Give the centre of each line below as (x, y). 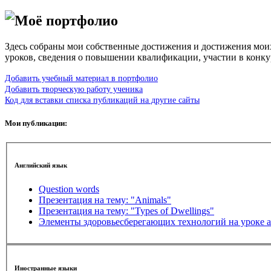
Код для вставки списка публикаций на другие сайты (102, 100)
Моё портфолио (66, 21)
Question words (69, 189)
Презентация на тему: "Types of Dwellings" (126, 211)
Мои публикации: (36, 123)
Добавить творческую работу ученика (74, 89)
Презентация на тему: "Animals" (105, 200)
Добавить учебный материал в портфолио (81, 78)
